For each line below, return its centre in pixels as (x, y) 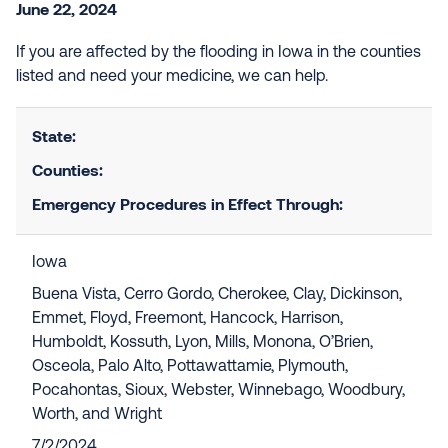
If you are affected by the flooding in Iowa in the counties (218, 53)
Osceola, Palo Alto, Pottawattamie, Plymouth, (190, 367)
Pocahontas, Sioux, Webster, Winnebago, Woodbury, (218, 391)
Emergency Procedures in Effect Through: (187, 203)
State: (54, 135)
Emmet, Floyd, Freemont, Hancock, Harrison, (187, 319)
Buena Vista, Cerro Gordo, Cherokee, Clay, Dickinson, (217, 295)
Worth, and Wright (97, 415)
